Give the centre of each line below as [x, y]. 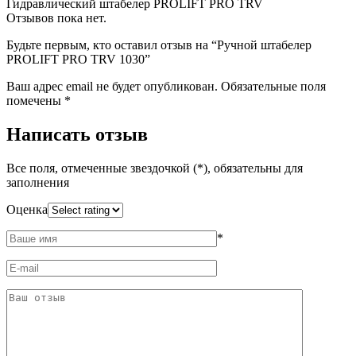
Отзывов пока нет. [56, 17]
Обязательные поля [273, 86]
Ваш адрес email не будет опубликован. [112, 86]
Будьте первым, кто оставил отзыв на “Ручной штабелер [159, 44]
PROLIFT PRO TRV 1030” [78, 59]
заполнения [38, 182]
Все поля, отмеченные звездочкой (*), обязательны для [155, 168]
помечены [35, 100]
